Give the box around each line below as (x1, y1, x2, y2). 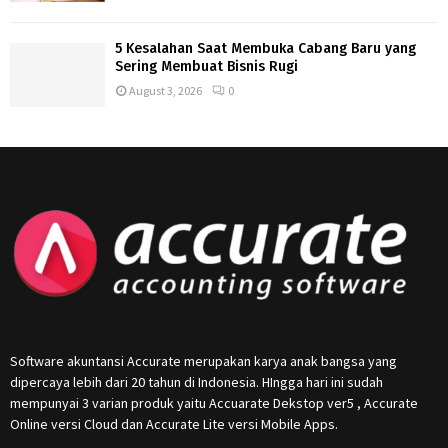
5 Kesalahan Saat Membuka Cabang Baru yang (115, 40, 416, 58)
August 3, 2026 (129, 83, 202, 99)
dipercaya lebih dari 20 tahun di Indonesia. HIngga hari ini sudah (10, 372, 383, 391)
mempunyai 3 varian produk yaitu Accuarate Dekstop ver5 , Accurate (10, 393, 418, 412)
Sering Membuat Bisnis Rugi (115, 58, 298, 76)
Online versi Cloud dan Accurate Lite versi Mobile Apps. (10, 414, 338, 433)
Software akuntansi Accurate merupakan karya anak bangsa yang (10, 351, 397, 370)
